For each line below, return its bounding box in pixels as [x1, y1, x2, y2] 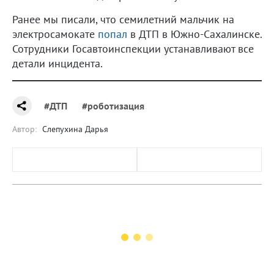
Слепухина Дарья [42, 123, 108, 135]
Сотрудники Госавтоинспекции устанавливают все [12, 41, 254, 56]
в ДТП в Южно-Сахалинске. [127, 26, 262, 41]
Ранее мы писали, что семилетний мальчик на [12, 12, 234, 26]
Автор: [12, 123, 37, 135]
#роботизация [82, 99, 144, 112]
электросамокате [12, 26, 98, 41]
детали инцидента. [12, 56, 103, 70]
